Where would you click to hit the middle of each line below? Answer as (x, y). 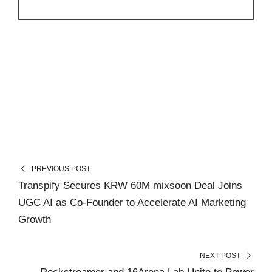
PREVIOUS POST (61, 169)
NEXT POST (220, 256)
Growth (35, 220)
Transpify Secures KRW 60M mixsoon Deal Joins (130, 186)
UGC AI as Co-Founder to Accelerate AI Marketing (132, 203)
